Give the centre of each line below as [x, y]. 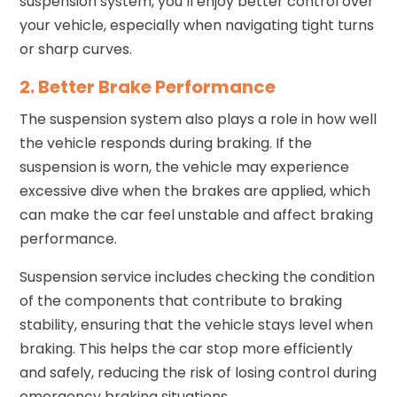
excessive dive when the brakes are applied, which [195, 191]
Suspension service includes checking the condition [198, 276]
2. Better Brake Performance [148, 86]
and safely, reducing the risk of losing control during [198, 372]
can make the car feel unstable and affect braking [197, 214]
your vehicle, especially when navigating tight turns [197, 25]
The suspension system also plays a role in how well [198, 119]
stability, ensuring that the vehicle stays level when [197, 324]
